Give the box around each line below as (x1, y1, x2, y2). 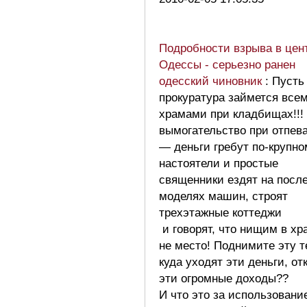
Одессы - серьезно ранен (159, 58, 295, 71)
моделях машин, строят (159, 189, 288, 203)
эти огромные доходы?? (159, 271, 288, 285)
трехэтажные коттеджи (159, 206, 282, 219)
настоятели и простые (159, 156, 278, 170)
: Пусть (265, 74, 304, 88)
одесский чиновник (159, 74, 265, 88)
